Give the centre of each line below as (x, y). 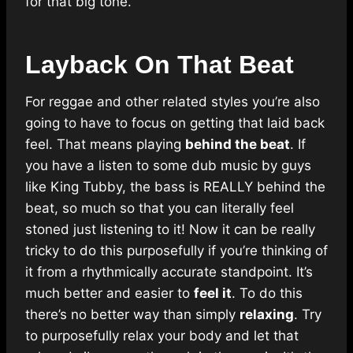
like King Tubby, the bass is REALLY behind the (175, 187)
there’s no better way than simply (132, 315)
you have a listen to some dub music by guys (168, 166)
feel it (213, 294)
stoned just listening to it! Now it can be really (170, 230)
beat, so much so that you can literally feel (160, 208)
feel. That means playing (105, 145)
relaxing (267, 315)
